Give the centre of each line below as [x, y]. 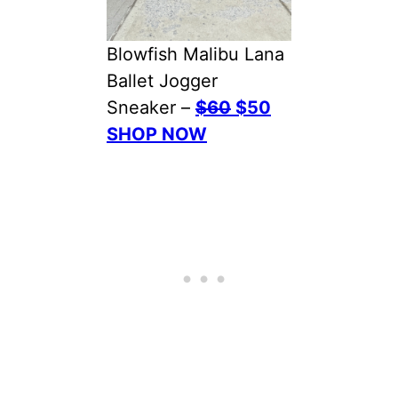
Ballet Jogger [162, 80]
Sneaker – [151, 107]
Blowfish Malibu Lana [195, 54]
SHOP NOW [157, 134]
